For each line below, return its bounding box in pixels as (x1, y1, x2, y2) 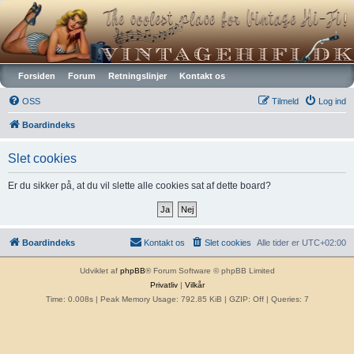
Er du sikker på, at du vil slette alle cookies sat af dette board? (8, 179, 271, 191)
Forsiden (18, 70, 55, 81)
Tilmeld (272, 96, 299, 106)
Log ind (318, 96, 346, 106)
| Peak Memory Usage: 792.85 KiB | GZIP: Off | (92, 294, 271, 303)
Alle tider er (257, 237, 302, 247)
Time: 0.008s (45, 294, 93, 303)
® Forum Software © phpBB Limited (145, 265, 275, 275)
